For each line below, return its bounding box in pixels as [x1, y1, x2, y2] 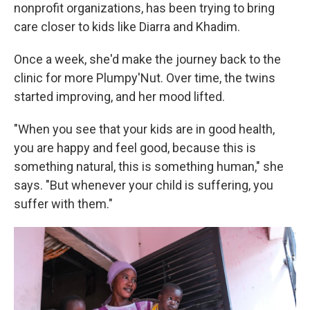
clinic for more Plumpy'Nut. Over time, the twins [14, 71, 275, 85]
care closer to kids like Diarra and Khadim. [14, 19, 240, 34]
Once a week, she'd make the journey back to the [14, 52, 281, 66]
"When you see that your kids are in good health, [14, 122, 275, 136]
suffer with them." [14, 197, 113, 211]
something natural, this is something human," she [14, 159, 284, 174]
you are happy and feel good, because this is [14, 140, 256, 155]
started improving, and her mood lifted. [14, 89, 225, 104]
